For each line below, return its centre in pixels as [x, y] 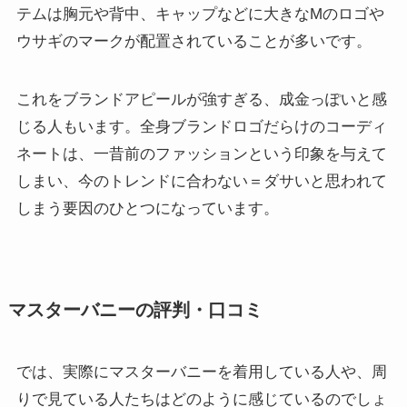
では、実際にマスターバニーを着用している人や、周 [201, 372]
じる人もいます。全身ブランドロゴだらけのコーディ [201, 126]
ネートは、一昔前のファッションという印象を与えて [201, 154]
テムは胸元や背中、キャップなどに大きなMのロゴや [200, 14]
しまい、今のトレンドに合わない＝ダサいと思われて [201, 181]
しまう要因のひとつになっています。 [147, 208]
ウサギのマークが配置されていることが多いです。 [194, 41]
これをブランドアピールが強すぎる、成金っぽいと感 [201, 99]
